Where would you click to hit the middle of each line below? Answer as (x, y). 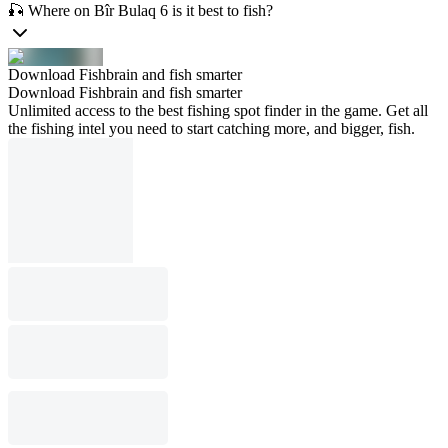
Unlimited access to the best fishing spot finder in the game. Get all (218, 110)
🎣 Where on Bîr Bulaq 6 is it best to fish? (140, 10)
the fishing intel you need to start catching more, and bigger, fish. (211, 128)
